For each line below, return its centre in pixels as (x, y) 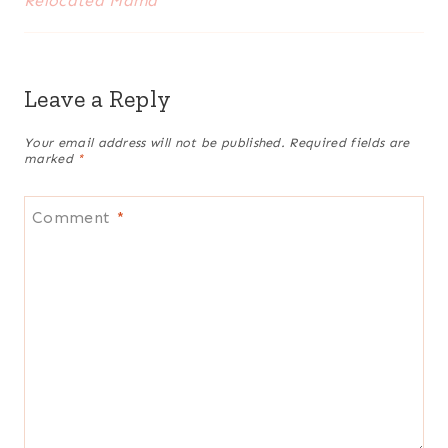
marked (51, 158)
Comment (74, 217)
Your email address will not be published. (155, 142)
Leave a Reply (98, 98)
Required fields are (349, 142)
